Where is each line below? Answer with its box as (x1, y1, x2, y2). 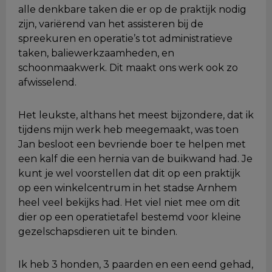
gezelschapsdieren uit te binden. (18, 226, 177, 237)
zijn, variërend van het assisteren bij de (18, 18, 203, 30)
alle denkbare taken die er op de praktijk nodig (18, 4, 246, 15)
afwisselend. (18, 76, 76, 88)
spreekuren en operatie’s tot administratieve (18, 33, 233, 44)
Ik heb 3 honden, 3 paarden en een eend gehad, (18, 259, 253, 270)
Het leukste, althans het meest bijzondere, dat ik (18, 109, 254, 121)
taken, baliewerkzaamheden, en (18, 47, 174, 59)
